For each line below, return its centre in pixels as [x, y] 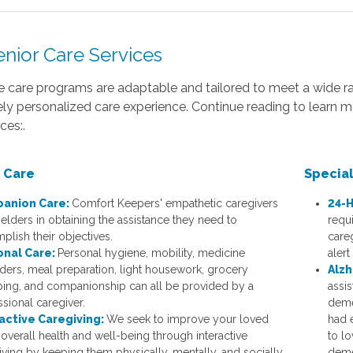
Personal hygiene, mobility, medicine [152, 253]
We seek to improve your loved [188, 319]
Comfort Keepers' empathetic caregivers [175, 203]
